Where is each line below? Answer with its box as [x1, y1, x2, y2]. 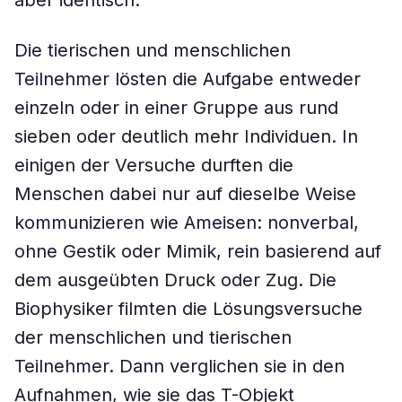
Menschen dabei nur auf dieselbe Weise [14, 183, 356, 205]
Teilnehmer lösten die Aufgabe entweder [14, 68, 361, 90]
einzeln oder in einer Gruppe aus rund [14, 97, 338, 118]
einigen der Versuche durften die [14, 154, 293, 176]
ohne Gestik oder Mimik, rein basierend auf [14, 240, 381, 262]
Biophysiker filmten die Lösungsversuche [14, 298, 363, 319]
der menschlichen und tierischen [14, 327, 292, 348]
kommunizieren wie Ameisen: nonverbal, [14, 212, 359, 233]
